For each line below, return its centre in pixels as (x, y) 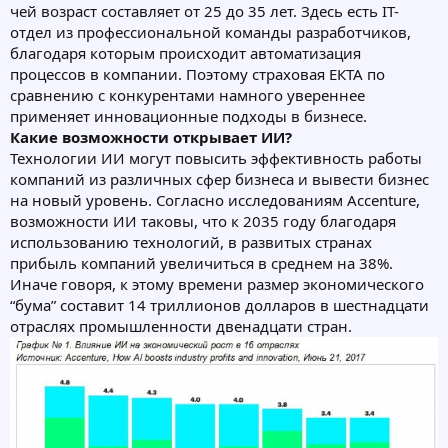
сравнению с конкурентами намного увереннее (187, 95)
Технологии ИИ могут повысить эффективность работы (216, 158)
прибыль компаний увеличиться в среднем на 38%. (201, 263)
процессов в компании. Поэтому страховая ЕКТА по (197, 74)
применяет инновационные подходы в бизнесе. (188, 116)
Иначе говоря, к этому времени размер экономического (217, 284)
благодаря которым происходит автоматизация (185, 53)
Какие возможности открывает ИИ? (151, 137)
